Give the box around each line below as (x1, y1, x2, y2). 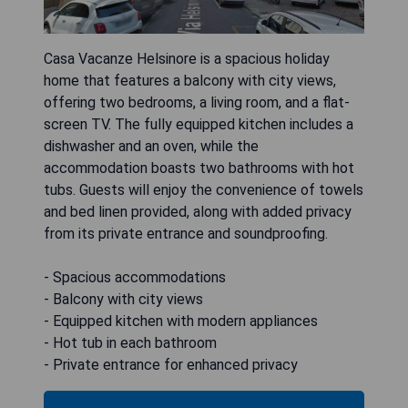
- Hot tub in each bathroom (44, 334, 217, 352)
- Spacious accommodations (44, 269, 226, 286)
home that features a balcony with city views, (44, 72, 336, 89)
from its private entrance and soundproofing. (44, 225, 328, 242)
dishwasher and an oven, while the (44, 138, 259, 155)
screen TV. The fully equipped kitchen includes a (44, 116, 353, 133)
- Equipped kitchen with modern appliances (44, 312, 318, 330)
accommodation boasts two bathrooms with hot (44, 159, 354, 177)
